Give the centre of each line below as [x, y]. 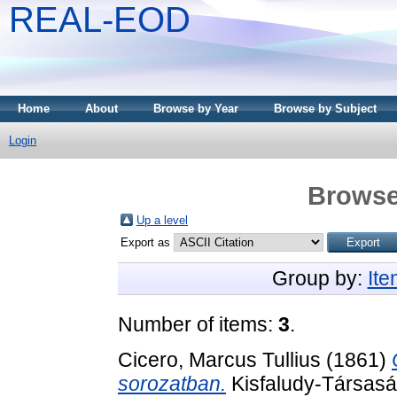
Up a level [162, 220]
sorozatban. [172, 383]
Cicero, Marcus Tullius [219, 359]
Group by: [319, 278]
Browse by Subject [325, 109]
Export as [147, 242]
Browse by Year [196, 109]
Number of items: [198, 324]
